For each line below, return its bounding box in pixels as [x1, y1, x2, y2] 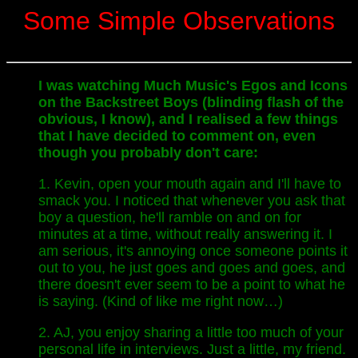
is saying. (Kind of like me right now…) [38, 293, 283, 309]
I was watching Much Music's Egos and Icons [38, 78, 348, 93]
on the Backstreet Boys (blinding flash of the [38, 94, 344, 110]
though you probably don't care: [38, 145, 258, 161]
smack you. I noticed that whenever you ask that [38, 193, 345, 209]
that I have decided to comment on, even [38, 128, 316, 144]
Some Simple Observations [23, 6, 335, 35]
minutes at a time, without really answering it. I [38, 226, 332, 242]
